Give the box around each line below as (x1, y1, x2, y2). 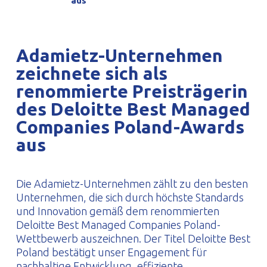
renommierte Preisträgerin (15, 81, 248, 101)
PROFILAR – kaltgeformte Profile (25, 4, 159, 14)
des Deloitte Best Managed (15, 99, 250, 119)
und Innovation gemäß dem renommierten (15, 205, 219, 217)
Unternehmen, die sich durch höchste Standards (15, 191, 244, 203)
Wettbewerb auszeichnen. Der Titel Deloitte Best (15, 232, 250, 244)
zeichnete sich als (15, 63, 167, 83)
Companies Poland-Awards (15, 117, 244, 137)
